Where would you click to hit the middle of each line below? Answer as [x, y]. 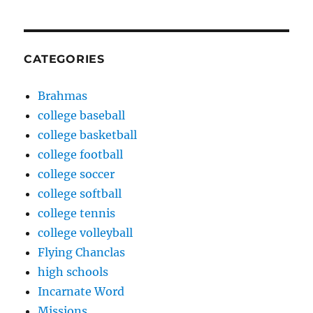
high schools [73, 272]
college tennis [77, 213]
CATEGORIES [64, 59]
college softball [80, 194]
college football [81, 154]
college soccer [77, 174]
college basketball [88, 135]
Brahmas [63, 96]
